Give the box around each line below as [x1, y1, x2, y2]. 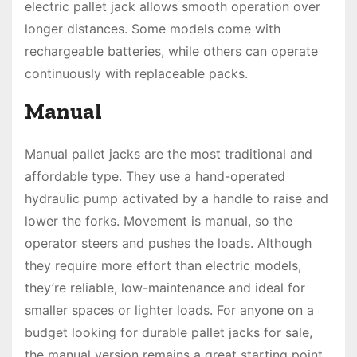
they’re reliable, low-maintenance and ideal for [25, 280, 305, 296]
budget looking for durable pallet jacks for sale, [25, 324, 312, 340]
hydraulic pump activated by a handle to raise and [25, 190, 328, 206]
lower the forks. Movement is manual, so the [25, 213, 292, 229]
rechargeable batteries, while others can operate [25, 43, 318, 59]
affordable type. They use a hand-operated [25, 168, 285, 184]
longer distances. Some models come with [25, 21, 280, 37]
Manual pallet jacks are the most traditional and [25, 146, 312, 162]
